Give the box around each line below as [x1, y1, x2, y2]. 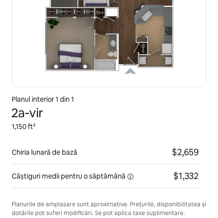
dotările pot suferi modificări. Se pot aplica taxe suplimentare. [12, 209, 185, 217]
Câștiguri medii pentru [12, 172, 82, 181]
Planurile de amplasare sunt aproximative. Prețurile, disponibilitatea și [12, 200, 206, 208]
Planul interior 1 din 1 [12, 95, 74, 104]
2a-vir [11, 105, 43, 121]
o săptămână [84, 172, 126, 181]
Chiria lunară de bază [12, 148, 77, 157]
